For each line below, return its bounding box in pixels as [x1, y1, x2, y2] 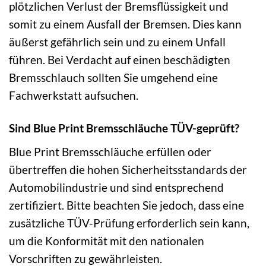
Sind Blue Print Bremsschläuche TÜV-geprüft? [9, 121, 239, 135]
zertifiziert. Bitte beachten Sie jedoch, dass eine [9, 198, 244, 212]
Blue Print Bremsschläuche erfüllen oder [9, 144, 211, 159]
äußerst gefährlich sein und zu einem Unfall [9, 35, 226, 49]
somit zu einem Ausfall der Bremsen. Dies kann [9, 17, 242, 31]
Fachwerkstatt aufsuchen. [9, 88, 138, 103]
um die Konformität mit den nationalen [9, 233, 204, 248]
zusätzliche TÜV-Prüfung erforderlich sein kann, [9, 216, 249, 230]
